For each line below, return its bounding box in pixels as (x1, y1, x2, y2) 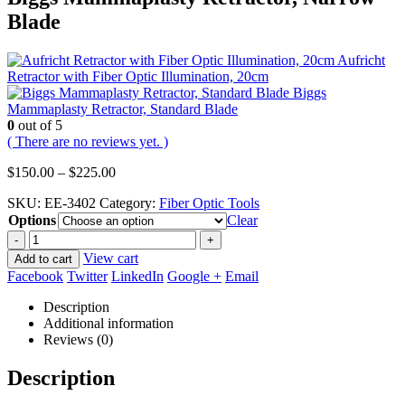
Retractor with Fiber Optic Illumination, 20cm (7, 68, 268, 84)
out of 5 (14, 117, 62, 133)
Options (8, 212, 56, 228)
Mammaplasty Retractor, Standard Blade (7, 100, 238, 117)
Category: (99, 194, 159, 211)
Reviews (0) (43, 331, 113, 347)
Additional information (43, 315, 174, 331)
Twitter (67, 268, 108, 284)
